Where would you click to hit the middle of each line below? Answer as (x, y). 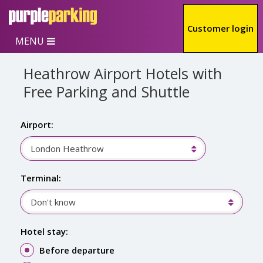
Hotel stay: (44, 231)
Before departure (77, 250)
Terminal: (41, 178)
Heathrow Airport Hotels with (123, 73)
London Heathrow (67, 149)
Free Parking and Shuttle (107, 92)
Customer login (220, 28)
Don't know (53, 202)
